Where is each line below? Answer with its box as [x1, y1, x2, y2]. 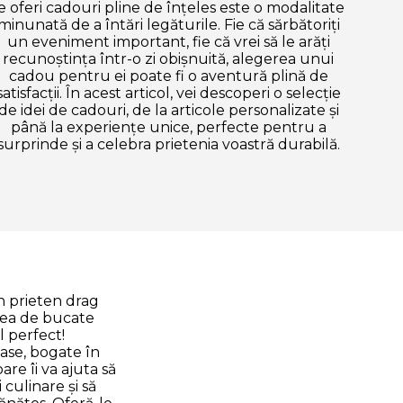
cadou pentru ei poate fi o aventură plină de [8, 67, 328, 85]
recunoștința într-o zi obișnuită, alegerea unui [3, 49, 335, 67]
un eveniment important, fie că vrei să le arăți [6, 32, 330, 50]
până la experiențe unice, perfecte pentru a [10, 118, 327, 136]
